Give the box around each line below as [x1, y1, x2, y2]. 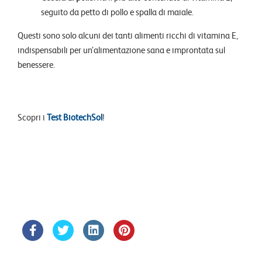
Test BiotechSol [47, 111, 102, 123]
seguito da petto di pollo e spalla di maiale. [41, 6, 194, 18]
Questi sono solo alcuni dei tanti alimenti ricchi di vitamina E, [18, 29, 238, 42]
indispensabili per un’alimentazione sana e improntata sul [18, 44, 225, 56]
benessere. [18, 58, 55, 71]
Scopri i [18, 111, 47, 123]
